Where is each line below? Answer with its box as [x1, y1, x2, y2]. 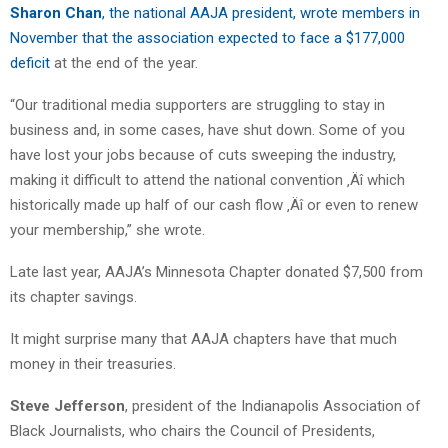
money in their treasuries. [10, 354, 176, 373]
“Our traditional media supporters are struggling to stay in [10, 95, 385, 114]
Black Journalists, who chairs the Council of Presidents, [10, 421, 375, 440]
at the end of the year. [50, 53, 198, 72]
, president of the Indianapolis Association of [125, 396, 421, 415]
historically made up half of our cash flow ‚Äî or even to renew [10, 195, 418, 214]
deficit [10, 53, 50, 72]
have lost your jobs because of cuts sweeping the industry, [10, 145, 396, 164]
